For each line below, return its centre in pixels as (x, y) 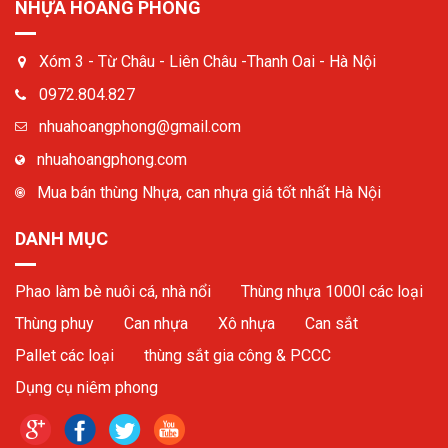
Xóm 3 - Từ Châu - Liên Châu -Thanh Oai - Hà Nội (207, 61)
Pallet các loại (64, 355)
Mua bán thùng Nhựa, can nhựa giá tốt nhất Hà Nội (209, 192)
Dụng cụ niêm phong (86, 387)
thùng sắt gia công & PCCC (237, 355)
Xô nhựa (246, 323)
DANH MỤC (61, 238)
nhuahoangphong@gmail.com (140, 127)
